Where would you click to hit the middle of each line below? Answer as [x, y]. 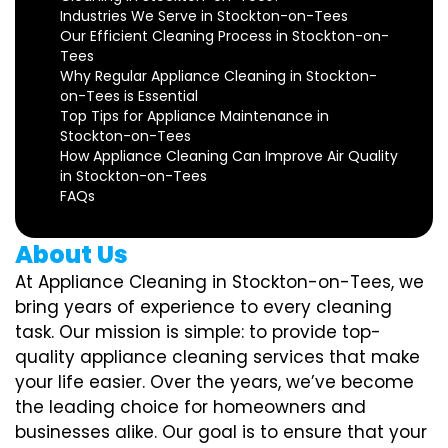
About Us [71, 254]
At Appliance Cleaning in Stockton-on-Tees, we [219, 281]
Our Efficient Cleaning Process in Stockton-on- [224, 35]
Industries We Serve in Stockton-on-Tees [204, 15]
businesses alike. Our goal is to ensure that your [221, 431]
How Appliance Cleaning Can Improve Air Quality [229, 155]
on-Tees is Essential [129, 95]
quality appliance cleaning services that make [217, 356]
